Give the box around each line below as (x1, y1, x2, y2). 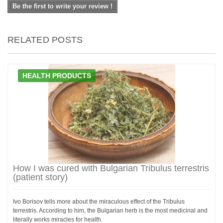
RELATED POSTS (7, 34, 83, 45)
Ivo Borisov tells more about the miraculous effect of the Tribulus (13, 198, 185, 205)
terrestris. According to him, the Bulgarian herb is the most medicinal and (13, 207, 208, 214)
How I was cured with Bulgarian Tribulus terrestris (13, 163, 209, 173)
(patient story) (13, 172, 68, 182)
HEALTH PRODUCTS (22, 71, 91, 80)
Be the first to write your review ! (12, 2, 112, 10)
